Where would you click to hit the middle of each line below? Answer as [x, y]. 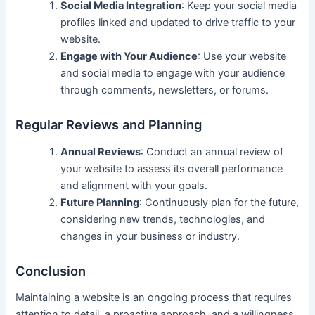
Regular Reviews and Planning [109, 125]
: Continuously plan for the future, [219, 202]
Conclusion [51, 271]
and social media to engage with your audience [173, 73]
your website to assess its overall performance [172, 168]
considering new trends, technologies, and [163, 219]
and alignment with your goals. [134, 185]
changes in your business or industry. [150, 236]
